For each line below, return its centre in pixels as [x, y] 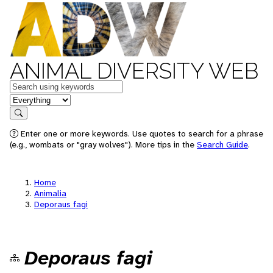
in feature [29, 99]
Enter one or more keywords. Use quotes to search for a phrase [141, 133]
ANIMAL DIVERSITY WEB [134, 71]
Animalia [50, 193]
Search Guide [222, 144]
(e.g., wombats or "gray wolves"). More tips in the [103, 144]
